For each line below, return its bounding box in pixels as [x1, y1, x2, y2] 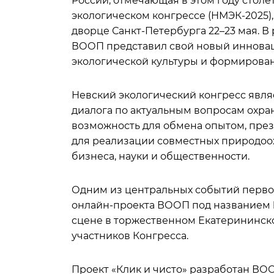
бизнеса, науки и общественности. [72, 150, 252, 162]
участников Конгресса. [72, 230, 191, 242]
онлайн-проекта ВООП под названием [72, 199, 273, 211]
